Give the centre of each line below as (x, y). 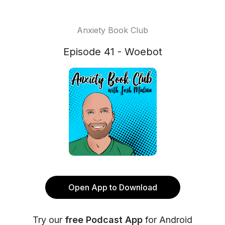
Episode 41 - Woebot (113, 52)
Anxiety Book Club (113, 30)
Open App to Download (113, 187)
